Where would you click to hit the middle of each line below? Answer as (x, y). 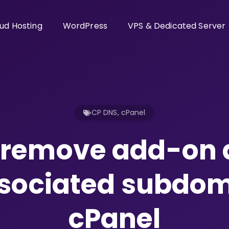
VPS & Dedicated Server (177, 26)
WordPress (85, 26)
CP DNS (104, 112)
